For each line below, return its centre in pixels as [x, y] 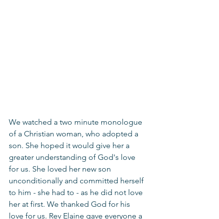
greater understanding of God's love [73, 157]
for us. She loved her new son [61, 169]
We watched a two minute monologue [77, 122]
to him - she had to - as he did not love [77, 192]
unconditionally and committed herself [77, 181]
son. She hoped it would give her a [70, 145]
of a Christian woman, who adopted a [75, 134]
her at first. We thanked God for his [70, 204]
